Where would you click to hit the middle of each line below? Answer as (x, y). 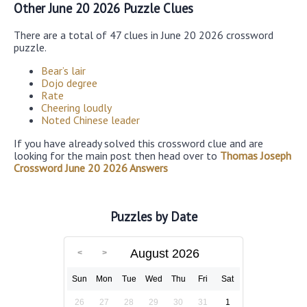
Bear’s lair (63, 70)
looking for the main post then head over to (117, 155)
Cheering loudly (76, 107)
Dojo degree (69, 83)
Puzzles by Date (153, 217)
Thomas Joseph (256, 155)
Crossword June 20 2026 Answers (91, 168)
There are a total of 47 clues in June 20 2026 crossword (144, 35)
